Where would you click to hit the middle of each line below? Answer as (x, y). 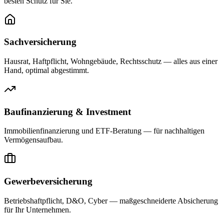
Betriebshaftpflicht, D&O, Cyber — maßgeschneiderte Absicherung (111, 200)
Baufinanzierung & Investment (67, 111)
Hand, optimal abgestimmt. (46, 70)
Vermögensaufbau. (33, 140)
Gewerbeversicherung (48, 181)
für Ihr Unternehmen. (37, 209)
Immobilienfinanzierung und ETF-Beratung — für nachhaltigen (104, 131)
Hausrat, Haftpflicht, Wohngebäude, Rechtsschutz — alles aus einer (111, 61)
